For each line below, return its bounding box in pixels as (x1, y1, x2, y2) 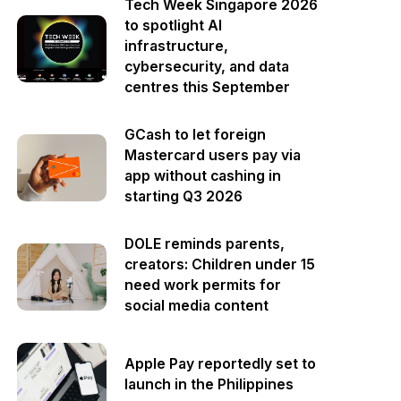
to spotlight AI (124, 17, 223, 34)
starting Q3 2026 (124, 188, 243, 205)
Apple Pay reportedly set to (124, 355, 317, 372)
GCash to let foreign (124, 126, 267, 143)
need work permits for (124, 277, 282, 294)
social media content (124, 297, 269, 314)
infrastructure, (124, 38, 229, 55)
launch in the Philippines (124, 376, 294, 393)
